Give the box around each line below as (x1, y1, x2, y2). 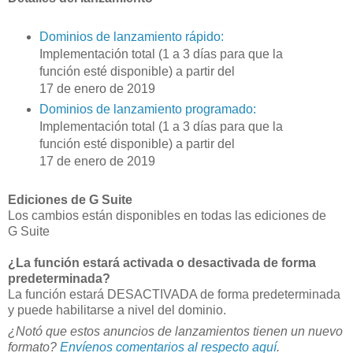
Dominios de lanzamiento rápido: (39, 29, 224, 43)
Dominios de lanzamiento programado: (39, 102, 256, 116)
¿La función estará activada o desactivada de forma (8, 255, 316, 269)
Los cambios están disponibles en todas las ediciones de (8, 208, 326, 222)
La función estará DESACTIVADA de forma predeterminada (8, 287, 340, 301)
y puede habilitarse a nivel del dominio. (8, 303, 226, 317)
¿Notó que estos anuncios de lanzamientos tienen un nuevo (8, 325, 343, 339)
